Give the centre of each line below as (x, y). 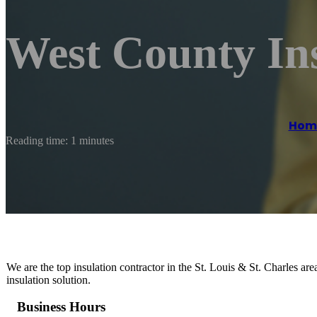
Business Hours (61, 307)
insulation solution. (48, 279)
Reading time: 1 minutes (60, 140)
